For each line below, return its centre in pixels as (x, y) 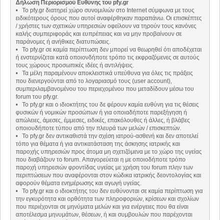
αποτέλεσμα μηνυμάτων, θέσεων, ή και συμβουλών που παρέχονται (104, 215)
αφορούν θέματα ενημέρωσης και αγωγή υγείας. (79, 183)
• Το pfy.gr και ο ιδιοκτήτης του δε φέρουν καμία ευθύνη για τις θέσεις (107, 105)
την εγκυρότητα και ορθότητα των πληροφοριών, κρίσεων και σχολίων (107, 199)
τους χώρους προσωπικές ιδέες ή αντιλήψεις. (75, 66)
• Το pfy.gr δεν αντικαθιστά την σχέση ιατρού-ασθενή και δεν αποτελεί (107, 136)
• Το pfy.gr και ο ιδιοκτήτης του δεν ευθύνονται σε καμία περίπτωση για (109, 191)
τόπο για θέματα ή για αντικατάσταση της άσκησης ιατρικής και (98, 144)
